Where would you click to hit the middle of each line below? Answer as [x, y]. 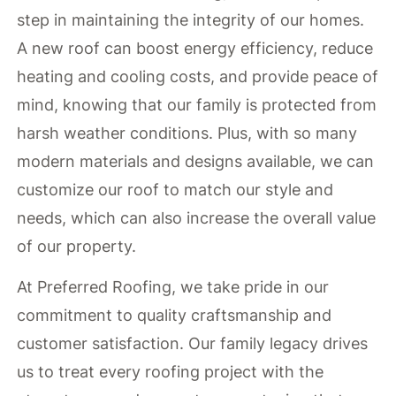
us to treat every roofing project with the [171, 371]
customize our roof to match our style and [175, 189]
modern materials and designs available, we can [196, 161]
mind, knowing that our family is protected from [197, 104]
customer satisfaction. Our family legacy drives [193, 343]
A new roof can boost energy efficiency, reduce [195, 48]
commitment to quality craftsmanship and [175, 315]
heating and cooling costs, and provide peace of [198, 76]
